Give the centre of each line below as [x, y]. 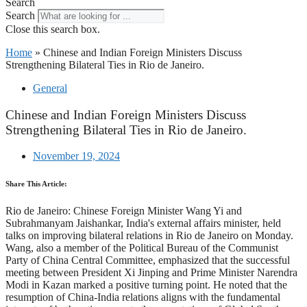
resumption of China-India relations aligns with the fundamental [143, 297]
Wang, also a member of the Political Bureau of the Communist [142, 248]
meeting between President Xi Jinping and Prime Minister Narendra [151, 273]
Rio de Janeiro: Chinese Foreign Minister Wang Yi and [124, 211]
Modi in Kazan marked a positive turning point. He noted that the [146, 285]
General [50, 88]
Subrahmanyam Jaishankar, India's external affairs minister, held [143, 223]
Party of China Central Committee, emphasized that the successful [148, 260]
